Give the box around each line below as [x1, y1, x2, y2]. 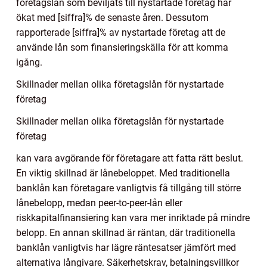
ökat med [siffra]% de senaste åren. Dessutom [16, 12, 209, 24]
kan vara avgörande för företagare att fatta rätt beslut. [16, 153, 243, 164]
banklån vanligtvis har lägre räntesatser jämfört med [16, 242, 236, 254]
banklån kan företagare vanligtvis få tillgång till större [16, 182, 241, 194]
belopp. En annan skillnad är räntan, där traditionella [16, 227, 235, 239]
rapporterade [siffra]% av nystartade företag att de [16, 27, 225, 39]
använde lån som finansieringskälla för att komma [16, 42, 228, 54]
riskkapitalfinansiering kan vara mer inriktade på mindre [16, 212, 250, 224]
